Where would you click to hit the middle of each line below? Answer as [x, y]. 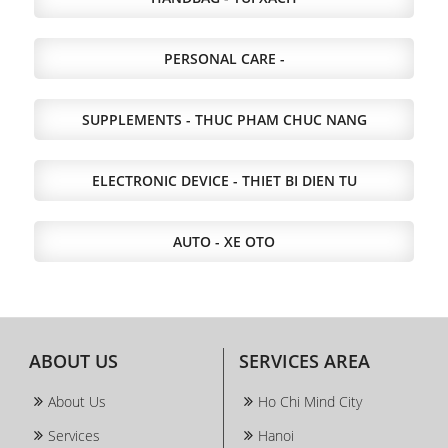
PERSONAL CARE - [224, 58]
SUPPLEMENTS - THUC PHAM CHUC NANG [224, 119]
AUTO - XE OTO [224, 241]
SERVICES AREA [304, 361]
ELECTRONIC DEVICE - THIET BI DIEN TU [224, 180]
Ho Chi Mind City [310, 401]
